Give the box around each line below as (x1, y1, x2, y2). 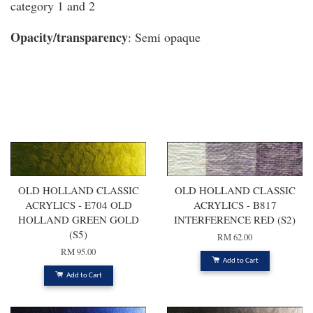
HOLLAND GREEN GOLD (17, 212, 139, 227)
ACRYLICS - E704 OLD (24, 198, 132, 212)
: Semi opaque (128, 29, 201, 46)
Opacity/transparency (10, 28, 128, 47)
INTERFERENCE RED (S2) (174, 212, 296, 227)
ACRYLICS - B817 (193, 198, 277, 212)
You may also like (10, 111, 116, 131)
